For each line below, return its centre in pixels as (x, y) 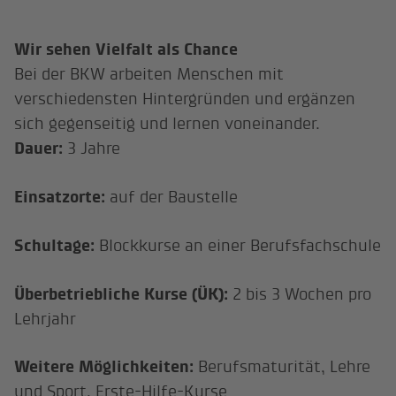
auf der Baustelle (174, 196)
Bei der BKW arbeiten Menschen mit (149, 73)
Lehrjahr (46, 318)
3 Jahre (94, 148)
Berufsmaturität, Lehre (285, 367)
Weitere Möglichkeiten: (107, 367)
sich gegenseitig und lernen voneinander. (168, 123)
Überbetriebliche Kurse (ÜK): (124, 294)
